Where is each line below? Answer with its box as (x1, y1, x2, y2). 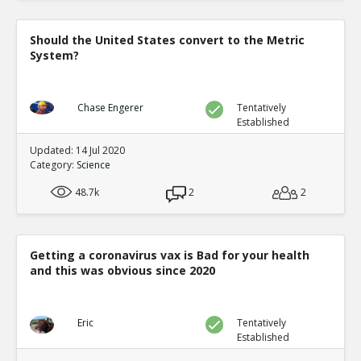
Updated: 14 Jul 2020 (30, 143, 125, 157)
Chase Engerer (77, 100, 143, 114)
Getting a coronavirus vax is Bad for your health (30, 247, 309, 263)
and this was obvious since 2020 (30, 262, 215, 278)
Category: (30, 157, 77, 172)
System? (30, 47, 79, 63)
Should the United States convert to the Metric (30, 31, 305, 48)
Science (77, 157, 110, 172)
